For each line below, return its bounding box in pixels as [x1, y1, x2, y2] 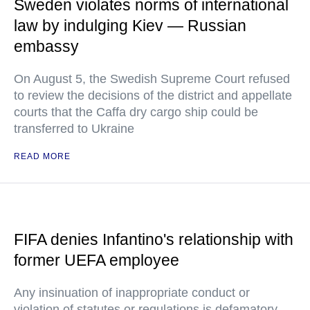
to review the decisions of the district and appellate [14, 89, 292, 102]
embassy [14, 37, 79, 55]
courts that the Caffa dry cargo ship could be [14, 105, 258, 119]
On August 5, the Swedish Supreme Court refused [14, 72, 290, 86]
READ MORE [14, 152, 71, 161]
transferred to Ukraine [14, 122, 134, 136]
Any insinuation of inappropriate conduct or [14, 286, 250, 300]
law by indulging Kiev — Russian [14, 17, 246, 35]
